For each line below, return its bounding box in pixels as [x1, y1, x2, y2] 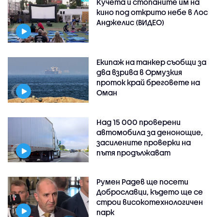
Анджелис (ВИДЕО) [96, 17, 165, 27]
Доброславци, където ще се [96, 187, 203, 197]
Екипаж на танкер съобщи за [96, 57, 207, 66]
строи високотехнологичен [96, 198, 203, 207]
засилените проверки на [96, 138, 191, 147]
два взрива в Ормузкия [96, 67, 183, 77]
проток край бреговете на [96, 77, 201, 87]
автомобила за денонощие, [96, 127, 203, 137]
